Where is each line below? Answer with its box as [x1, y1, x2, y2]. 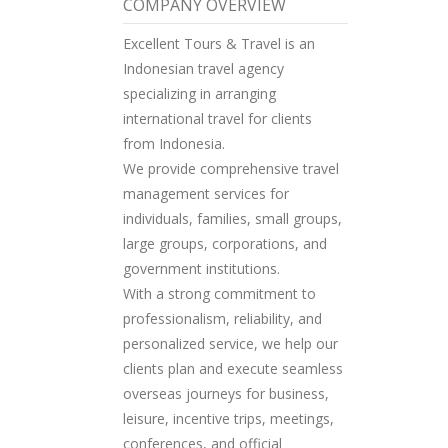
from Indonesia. [123, 134, 226, 154]
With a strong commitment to [123, 284, 317, 304]
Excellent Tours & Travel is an [123, 34, 316, 54]
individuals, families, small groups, [123, 209, 343, 229]
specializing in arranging [123, 84, 277, 104]
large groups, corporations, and [123, 234, 328, 254]
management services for [123, 184, 290, 204]
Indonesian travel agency [123, 59, 285, 79]
